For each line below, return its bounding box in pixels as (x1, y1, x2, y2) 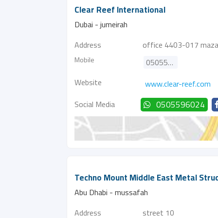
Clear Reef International (74, 2, 165, 18)
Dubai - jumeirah (74, 18, 127, 30)
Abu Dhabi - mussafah (74, 186, 148, 198)
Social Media (74, 98, 115, 110)
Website (74, 76, 102, 88)
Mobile (74, 54, 94, 65)
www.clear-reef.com (145, 78, 211, 90)
